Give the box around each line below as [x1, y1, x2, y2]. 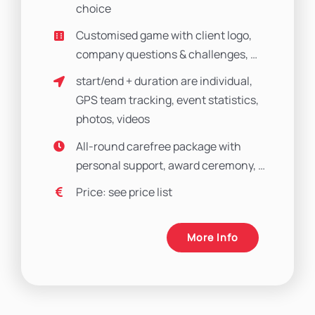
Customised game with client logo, [76, 27, 252, 44]
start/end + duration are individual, [76, 73, 253, 89]
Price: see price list [76, 184, 173, 200]
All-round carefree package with [76, 138, 242, 154]
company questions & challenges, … [76, 46, 258, 63]
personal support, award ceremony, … [76, 157, 266, 173]
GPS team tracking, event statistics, [76, 92, 259, 108]
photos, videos [76, 111, 150, 127]
